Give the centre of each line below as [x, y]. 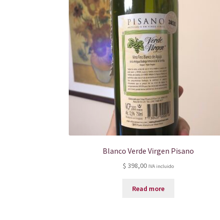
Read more [148, 188]
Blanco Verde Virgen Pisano [148, 151]
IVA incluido [161, 166]
